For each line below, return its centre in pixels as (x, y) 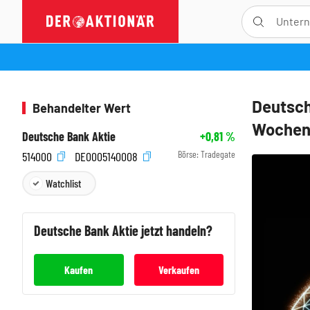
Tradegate (218, 154)
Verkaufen (179, 269)
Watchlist (63, 183)
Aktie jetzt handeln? (162, 230)
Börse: (189, 154)
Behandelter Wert (82, 108)
